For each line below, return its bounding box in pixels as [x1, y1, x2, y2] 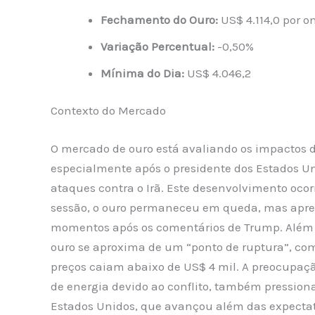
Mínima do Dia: [101, 65, 184, 80]
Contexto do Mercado [51, 103, 166, 118]
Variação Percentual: [101, 39, 214, 53]
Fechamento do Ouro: [101, 12, 218, 27]
